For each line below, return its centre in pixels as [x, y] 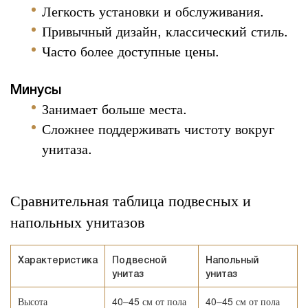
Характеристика [58, 261]
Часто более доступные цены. [131, 50]
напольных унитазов [77, 221]
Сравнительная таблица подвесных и [131, 200]
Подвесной [139, 261]
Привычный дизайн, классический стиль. [165, 30]
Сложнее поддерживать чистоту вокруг [158, 128]
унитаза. [67, 148]
